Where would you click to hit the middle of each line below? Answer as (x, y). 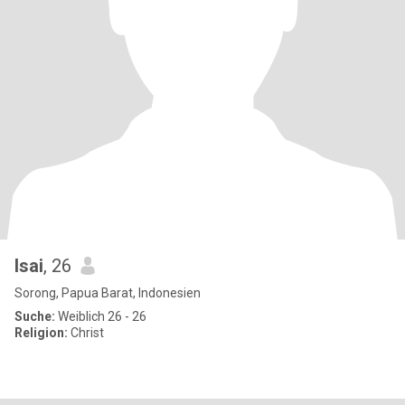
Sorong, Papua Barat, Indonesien (108, 293)
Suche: (35, 316)
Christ (86, 333)
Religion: (41, 333)
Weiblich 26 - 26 (101, 316)
